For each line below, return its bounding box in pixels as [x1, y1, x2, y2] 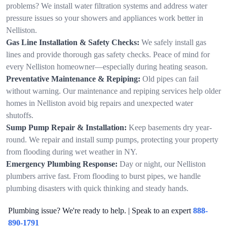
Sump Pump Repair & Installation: [6, 123, 127, 132]
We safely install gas [141, 37, 206, 47]
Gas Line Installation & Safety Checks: [6, 37, 139, 47]
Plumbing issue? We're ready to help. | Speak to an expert [8, 206, 191, 215]
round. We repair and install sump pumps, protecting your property [6, 135, 218, 144]
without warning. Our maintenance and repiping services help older [6, 86, 221, 95]
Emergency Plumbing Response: [6, 159, 118, 168]
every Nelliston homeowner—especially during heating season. [6, 62, 208, 71]
